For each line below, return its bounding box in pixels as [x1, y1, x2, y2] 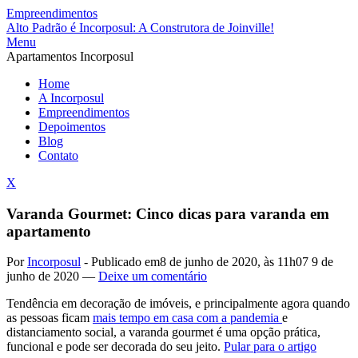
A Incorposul [38, 91, 104, 105]
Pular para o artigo [224, 340, 316, 354]
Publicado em [91, 255, 160, 269]
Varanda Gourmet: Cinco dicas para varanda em [6, 205, 329, 222]
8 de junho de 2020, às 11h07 [160, 255, 308, 269]
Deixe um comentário [98, 269, 207, 284]
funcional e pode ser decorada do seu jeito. [6, 340, 224, 354]
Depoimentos [38, 120, 105, 133]
